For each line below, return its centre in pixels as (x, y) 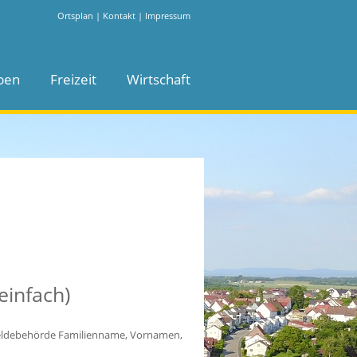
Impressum (168, 15)
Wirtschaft (159, 79)
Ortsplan (75, 15)
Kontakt (119, 15)
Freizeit (73, 79)
